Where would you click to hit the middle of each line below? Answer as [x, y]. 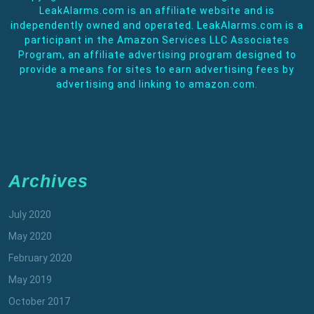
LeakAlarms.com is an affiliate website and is [157, 10]
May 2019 [30, 279]
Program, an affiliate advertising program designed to [157, 54]
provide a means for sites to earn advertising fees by [157, 69]
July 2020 [30, 214]
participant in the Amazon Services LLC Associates [157, 40]
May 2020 [30, 236]
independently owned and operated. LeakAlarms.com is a [157, 25]
